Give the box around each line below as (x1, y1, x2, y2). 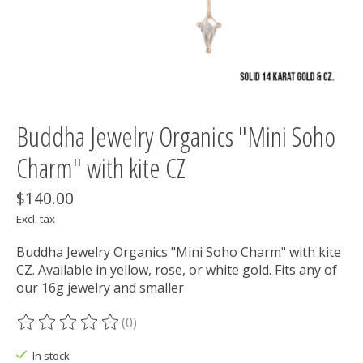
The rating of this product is (16, 322, 190, 340)
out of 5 (198, 322, 249, 340)
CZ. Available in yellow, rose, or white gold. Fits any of (16, 261, 337, 280)
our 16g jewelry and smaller (16, 279, 184, 297)
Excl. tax (16, 211, 55, 227)
